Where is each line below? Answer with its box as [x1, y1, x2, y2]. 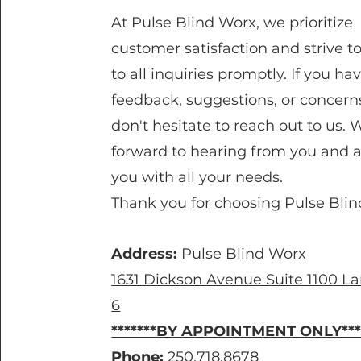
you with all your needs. [111, 168, 284, 186]
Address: [111, 245, 178, 263]
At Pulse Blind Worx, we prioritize [111, 14, 354, 31]
